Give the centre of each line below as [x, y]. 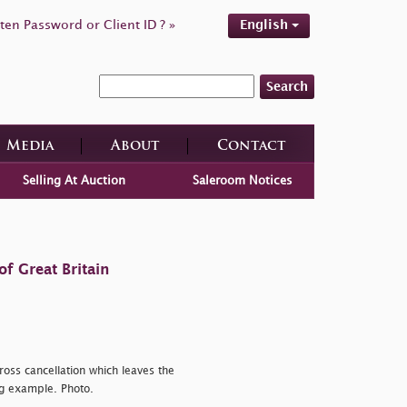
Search [287, 86]
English [265, 25]
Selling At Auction [74, 180]
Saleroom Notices [243, 180]
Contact [251, 146]
